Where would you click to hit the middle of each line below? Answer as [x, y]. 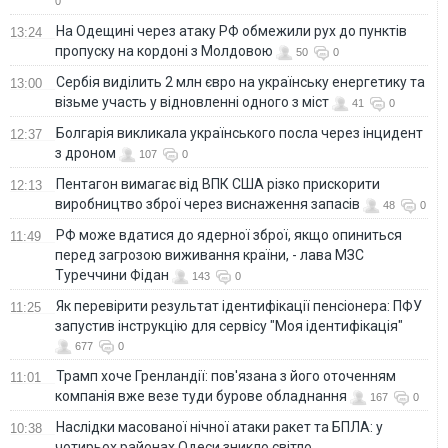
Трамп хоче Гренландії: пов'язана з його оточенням [226, 375]
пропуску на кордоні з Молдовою [164, 50]
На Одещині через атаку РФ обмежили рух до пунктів [231, 30]
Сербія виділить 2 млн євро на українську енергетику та [240, 81]
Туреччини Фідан [112, 274]
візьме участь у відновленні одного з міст [192, 101]
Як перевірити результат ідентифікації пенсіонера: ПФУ [239, 305]
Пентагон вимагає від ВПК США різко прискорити [218, 183]
